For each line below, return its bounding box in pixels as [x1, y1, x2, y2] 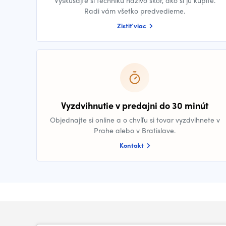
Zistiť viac [117, 21, 148, 30]
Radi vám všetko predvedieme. [84, 6, 185, 16]
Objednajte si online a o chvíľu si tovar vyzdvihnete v [49, 115, 220, 125]
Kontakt [119, 140, 145, 150]
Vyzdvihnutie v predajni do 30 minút [61, 99, 208, 111]
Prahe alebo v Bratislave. [94, 125, 176, 135]
